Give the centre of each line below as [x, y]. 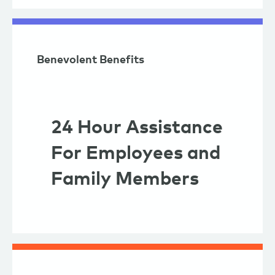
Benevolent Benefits [91, 60]
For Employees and [136, 154]
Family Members [125, 180]
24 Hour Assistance [137, 128]
